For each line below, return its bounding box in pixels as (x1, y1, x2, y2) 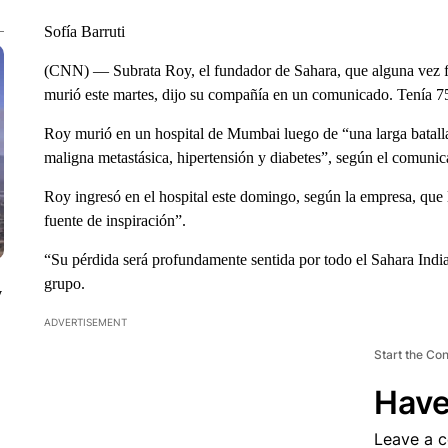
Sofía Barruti (43, 23, 125, 40)
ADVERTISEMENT (43, 316, 127, 328)
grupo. (43, 275, 85, 292)
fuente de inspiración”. (43, 212, 186, 229)
